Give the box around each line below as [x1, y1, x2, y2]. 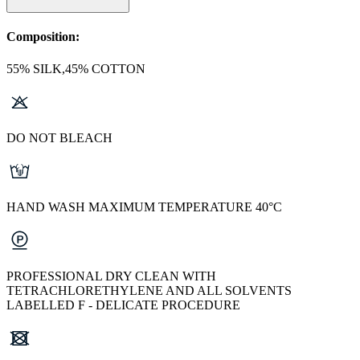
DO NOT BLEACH [6, 130, 112, 145]
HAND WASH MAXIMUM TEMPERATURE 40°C [6, 199, 282, 214]
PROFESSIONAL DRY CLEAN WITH [6, 268, 216, 283]
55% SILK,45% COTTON [6, 61, 145, 76]
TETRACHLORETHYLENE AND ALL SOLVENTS [6, 283, 292, 297]
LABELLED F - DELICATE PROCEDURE [6, 297, 240, 312]
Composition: [6, 30, 80, 44]
